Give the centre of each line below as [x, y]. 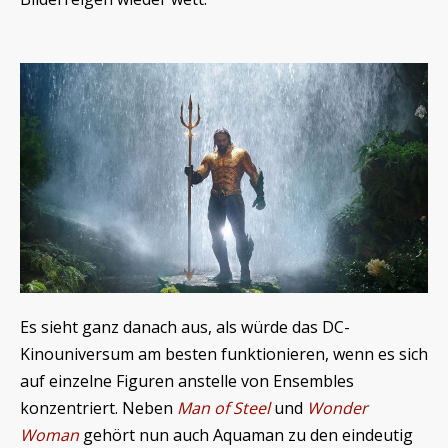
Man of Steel [223, 407]
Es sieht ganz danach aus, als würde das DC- [185, 326]
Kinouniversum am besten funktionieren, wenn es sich [224, 353]
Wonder [337, 407]
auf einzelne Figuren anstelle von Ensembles [187, 380]
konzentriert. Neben [98, 407]
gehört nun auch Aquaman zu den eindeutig [246, 434]
